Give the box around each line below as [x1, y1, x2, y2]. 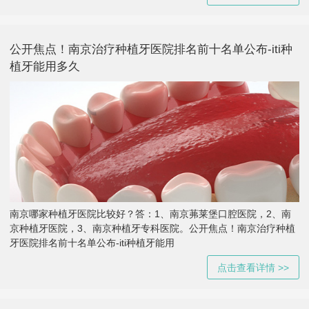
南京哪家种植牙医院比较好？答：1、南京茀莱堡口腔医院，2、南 [10, 208, 291, 220]
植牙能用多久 [10, 59, 80, 73]
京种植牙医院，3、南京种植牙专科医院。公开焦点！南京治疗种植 [10, 223, 295, 235]
